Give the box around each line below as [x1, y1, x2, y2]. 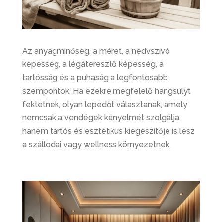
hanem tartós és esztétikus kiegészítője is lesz [22, 126, 195, 136]
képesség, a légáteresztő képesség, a [22, 59, 164, 69]
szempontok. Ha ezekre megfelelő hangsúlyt [22, 86, 191, 96]
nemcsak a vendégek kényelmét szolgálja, [22, 113, 181, 123]
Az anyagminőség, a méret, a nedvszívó [22, 46, 170, 56]
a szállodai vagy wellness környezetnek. [22, 140, 171, 150]
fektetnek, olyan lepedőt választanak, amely [22, 100, 187, 110]
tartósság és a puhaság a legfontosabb [22, 73, 168, 83]
